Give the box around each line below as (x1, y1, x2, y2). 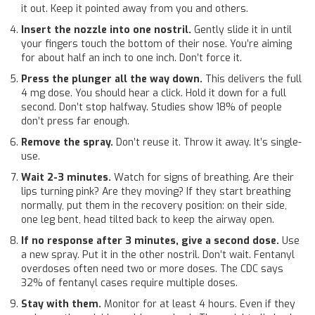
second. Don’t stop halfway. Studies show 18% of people (21, 100, 282, 114)
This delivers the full (202, 72, 302, 86)
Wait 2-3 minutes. (21, 170, 111, 184)
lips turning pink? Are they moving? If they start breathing (21, 184, 290, 198)
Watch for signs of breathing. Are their (111, 170, 294, 184)
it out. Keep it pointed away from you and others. (21, 1, 248, 15)
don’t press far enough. (21, 114, 129, 128)
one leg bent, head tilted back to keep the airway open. (21, 212, 274, 226)
